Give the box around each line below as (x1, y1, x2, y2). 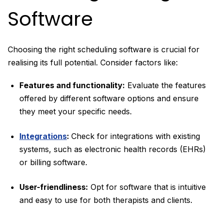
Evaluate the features (125, 80, 206, 90)
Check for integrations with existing (71, 131, 200, 141)
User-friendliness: (19, 182, 88, 192)
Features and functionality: (19, 80, 125, 90)
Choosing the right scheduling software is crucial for (8, 44, 200, 54)
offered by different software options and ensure (19, 93, 199, 103)
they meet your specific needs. (19, 106, 132, 116)
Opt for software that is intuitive (88, 182, 206, 192)
